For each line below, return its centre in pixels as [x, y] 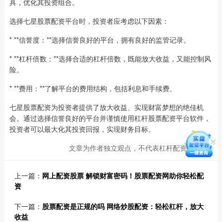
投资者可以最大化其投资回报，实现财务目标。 [82, 129]
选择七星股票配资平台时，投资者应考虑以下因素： [89, 21]
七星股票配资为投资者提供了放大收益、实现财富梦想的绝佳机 [106, 107]
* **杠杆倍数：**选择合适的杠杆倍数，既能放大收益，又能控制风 [110, 59]
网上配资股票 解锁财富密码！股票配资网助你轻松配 [123, 176]
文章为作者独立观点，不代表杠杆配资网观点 [139, 148]
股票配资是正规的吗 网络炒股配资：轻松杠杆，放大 [123, 206]
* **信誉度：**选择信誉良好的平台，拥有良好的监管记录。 [100, 40]
